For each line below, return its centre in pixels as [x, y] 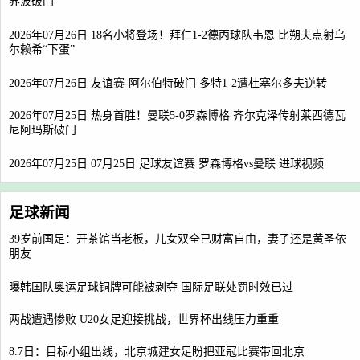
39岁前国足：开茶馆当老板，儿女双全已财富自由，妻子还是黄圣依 [178, 239]
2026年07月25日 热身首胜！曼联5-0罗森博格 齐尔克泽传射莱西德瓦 [177, 115]
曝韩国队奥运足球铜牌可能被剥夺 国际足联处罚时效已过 [151, 287]
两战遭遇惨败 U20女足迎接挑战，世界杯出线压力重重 [144, 319]
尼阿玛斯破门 [43, 131]
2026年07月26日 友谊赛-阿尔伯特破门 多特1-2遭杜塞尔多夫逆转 [168, 83]
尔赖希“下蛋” [42, 50]
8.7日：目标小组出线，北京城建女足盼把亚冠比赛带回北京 [157, 352]
